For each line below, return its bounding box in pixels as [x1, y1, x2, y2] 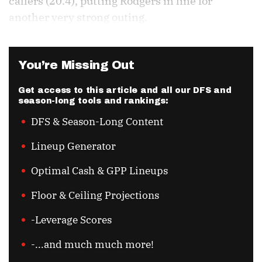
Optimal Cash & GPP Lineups [31, 164, 168, 178]
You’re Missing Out [18, 58, 134, 72]
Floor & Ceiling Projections [31, 189, 159, 202]
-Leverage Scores [31, 213, 112, 227]
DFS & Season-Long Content [31, 115, 163, 129]
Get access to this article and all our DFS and [18, 86, 232, 95]
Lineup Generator [31, 140, 116, 153]
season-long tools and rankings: [18, 96, 168, 106]
